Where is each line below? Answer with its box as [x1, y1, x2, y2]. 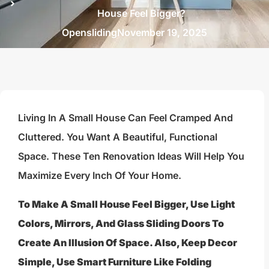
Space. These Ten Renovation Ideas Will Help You [18, 150, 244, 162]
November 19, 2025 [117, 26, 207, 38]
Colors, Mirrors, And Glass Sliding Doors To [18, 217, 224, 229]
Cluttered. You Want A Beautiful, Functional [18, 130, 217, 143]
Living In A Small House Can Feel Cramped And [18, 111, 233, 124]
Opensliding [62, 26, 117, 38]
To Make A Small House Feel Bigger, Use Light [18, 198, 235, 210]
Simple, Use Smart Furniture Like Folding [18, 255, 211, 268]
